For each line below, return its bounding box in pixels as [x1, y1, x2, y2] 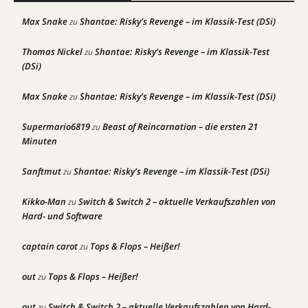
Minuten [22, 135, 57, 148]
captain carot [22, 240, 78, 253]
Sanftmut [22, 165, 61, 178]
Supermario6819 [22, 120, 90, 133]
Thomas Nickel [22, 45, 82, 58]
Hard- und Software [22, 210, 102, 223]
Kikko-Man [22, 195, 66, 208]
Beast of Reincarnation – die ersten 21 [102, 120, 258, 133]
